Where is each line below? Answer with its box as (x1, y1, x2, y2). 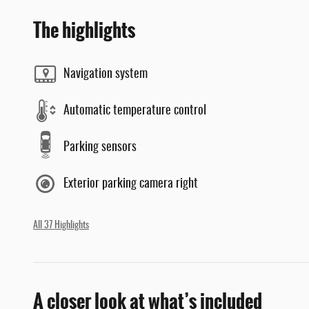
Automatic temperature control (63, 104, 206, 117)
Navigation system (63, 68, 148, 81)
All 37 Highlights (33, 221, 89, 231)
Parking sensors (63, 141, 137, 154)
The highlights (33, 16, 135, 46)
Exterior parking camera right (63, 177, 198, 190)
